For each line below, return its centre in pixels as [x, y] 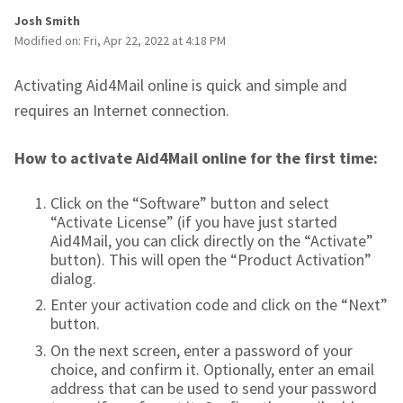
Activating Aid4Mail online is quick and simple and [181, 85]
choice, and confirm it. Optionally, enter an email [212, 369]
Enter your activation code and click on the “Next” [219, 305]
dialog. [73, 278]
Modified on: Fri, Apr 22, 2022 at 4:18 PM [120, 40]
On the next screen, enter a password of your [201, 350]
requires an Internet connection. [122, 110]
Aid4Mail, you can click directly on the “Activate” [212, 240]
